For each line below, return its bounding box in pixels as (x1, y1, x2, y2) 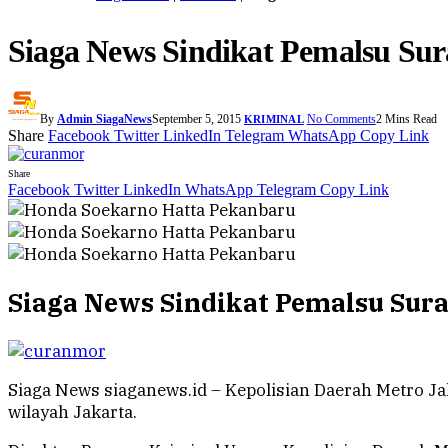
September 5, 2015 (152, 112, 241, 127)
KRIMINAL (244, 113, 304, 126)
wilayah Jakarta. (8, 401, 137, 424)
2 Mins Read (375, 112, 437, 127)
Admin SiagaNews (57, 112, 152, 127)
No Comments (306, 112, 376, 127)
